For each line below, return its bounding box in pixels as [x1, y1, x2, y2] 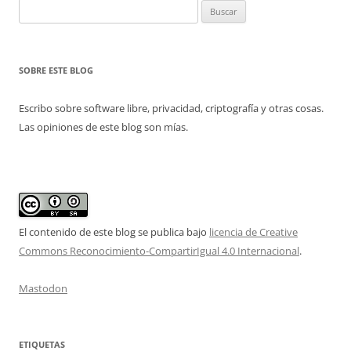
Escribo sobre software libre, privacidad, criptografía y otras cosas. [19, 101, 324, 115]
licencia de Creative [209, 225, 298, 239]
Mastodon [19, 281, 67, 295]
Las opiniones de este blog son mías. [19, 120, 188, 134]
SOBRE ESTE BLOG [19, 64, 93, 76]
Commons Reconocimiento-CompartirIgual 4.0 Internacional [19, 244, 299, 258]
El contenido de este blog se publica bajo [19, 225, 209, 239]
